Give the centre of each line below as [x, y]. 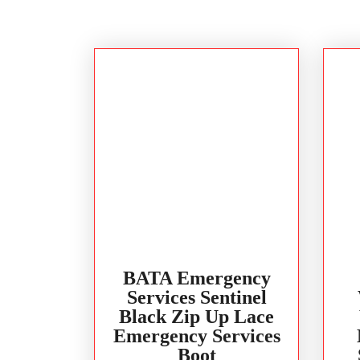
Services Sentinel [196, 297]
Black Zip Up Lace [196, 316]
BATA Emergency [196, 278]
